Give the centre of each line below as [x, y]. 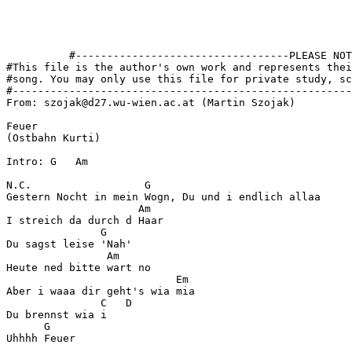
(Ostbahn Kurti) [53, 137]
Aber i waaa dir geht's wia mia [101, 291]
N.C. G [79, 185]
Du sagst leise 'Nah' [69, 244]
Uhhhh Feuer [41, 338]
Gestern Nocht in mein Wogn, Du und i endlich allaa [163, 196]
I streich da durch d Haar [85, 220]
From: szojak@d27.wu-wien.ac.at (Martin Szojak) [151, 102]
